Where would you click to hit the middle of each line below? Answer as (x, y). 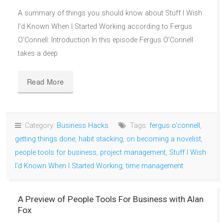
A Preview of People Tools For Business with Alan (111, 199)
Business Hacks (83, 125)
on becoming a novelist (164, 139)
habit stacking (101, 139)
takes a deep (38, 53)
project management (133, 152)
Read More (46, 81)
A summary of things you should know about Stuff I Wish (110, 13)
